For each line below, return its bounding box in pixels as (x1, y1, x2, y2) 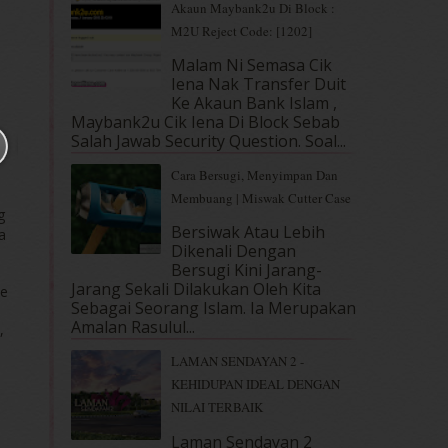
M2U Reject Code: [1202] (171, 22, 312, 40)
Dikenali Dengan (171, 240, 296, 263)
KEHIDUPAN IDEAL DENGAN (171, 375, 340, 394)
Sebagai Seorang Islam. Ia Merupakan (71, 297, 356, 320)
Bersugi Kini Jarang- (171, 259, 322, 282)
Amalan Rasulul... (71, 316, 195, 339)
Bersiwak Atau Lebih (171, 221, 325, 244)
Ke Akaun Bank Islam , (171, 92, 337, 115)
